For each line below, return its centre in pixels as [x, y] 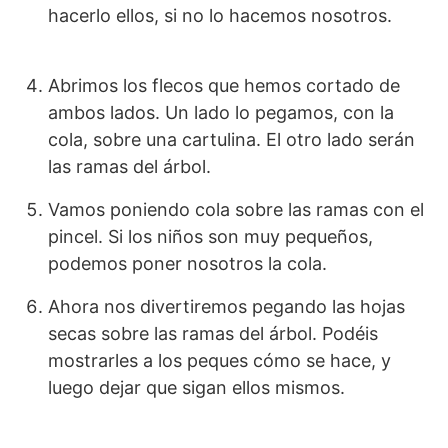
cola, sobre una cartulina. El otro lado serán [231, 139]
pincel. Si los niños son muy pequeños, [210, 236]
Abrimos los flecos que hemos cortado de [224, 85]
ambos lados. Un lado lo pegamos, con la [221, 112]
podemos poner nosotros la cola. [195, 263]
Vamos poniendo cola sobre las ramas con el [236, 209]
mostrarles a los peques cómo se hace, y [219, 360]
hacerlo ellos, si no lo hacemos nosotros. [240, 15]
